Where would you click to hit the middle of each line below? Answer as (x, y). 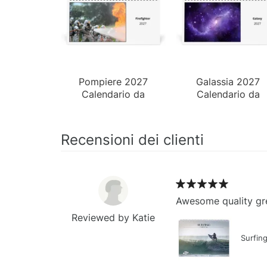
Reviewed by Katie (114, 217)
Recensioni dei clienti (132, 139)
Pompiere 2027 (114, 81)
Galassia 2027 (228, 81)
